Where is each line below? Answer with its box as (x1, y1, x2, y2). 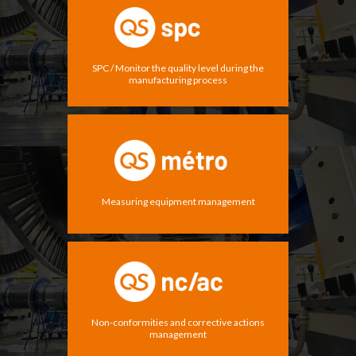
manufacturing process (129, 74, 227, 87)
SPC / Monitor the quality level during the (92, 62, 264, 75)
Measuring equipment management (101, 195, 255, 207)
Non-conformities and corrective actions (91, 316, 265, 329)
